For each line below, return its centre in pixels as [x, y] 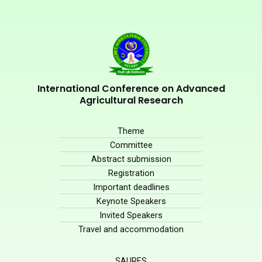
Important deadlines [131, 187]
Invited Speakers [131, 215]
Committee [131, 145]
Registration [131, 173]
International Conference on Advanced [131, 89]
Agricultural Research [131, 100]
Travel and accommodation [131, 229]
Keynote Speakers [131, 201]
